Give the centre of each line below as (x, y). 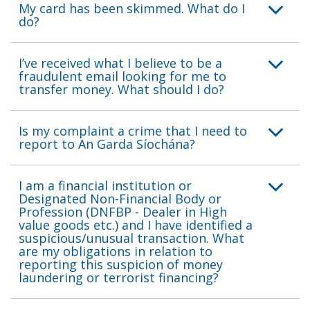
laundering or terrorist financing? (119, 277)
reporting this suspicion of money (121, 264)
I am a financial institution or (105, 185)
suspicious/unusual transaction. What (131, 238)
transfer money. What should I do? (121, 89)
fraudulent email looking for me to (122, 76)
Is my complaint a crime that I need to (133, 130)
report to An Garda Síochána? (107, 144)
